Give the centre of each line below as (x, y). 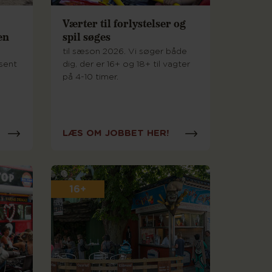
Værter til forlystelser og (124, 23)
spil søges (86, 36)
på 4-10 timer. (90, 77)
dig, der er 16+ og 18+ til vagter (126, 65)
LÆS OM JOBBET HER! (115, 133)
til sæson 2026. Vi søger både (124, 52)
